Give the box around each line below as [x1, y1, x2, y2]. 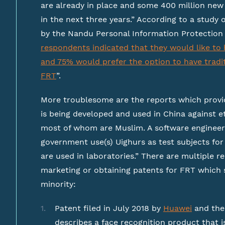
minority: [41, 179, 76, 189]
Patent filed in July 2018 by [55, 203, 163, 213]
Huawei [163, 203, 192, 213]
